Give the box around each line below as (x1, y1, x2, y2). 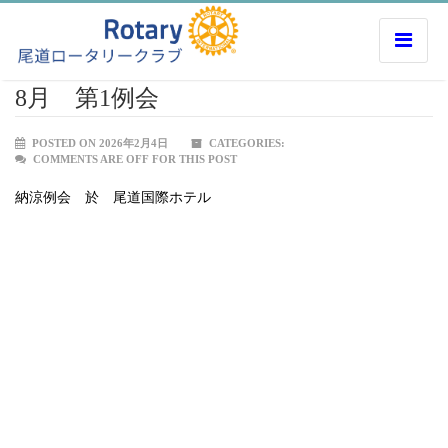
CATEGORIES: (206, 137, 285, 149)
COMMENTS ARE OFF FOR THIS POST (33, 153, 237, 165)
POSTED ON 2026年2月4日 (29, 137, 168, 149)
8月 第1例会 (15, 85, 159, 111)
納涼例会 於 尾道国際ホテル (15, 190, 211, 205)
